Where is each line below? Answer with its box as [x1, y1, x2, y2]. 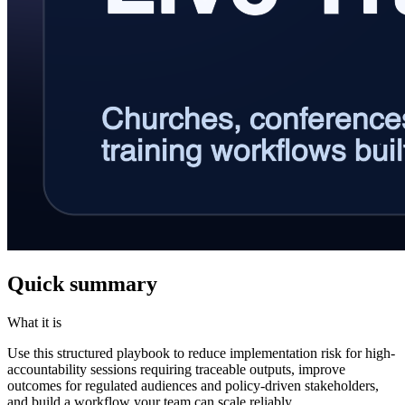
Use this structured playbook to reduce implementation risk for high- [7, 344, 395, 361]
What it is [7, 314, 61, 330]
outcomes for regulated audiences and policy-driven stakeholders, [7, 377, 379, 393]
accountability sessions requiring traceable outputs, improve [7, 361, 345, 377]
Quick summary [7, 271, 157, 296]
